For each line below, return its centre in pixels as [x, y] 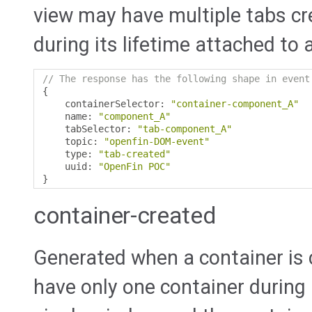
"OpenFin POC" [134, 167]
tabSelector [84, 129]
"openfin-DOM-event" [157, 142]
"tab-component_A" [185, 129]
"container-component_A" [235, 104]
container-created [125, 216]
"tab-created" [134, 154]
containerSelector [101, 104]
